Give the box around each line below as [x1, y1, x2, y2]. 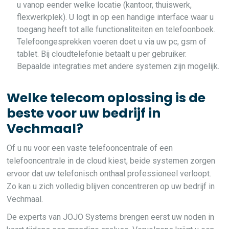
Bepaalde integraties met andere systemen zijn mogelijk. [17, 61, 220, 71]
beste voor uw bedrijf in [7, 104, 161, 122]
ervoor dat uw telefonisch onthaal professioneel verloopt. [7, 169, 212, 178]
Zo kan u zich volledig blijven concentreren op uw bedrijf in [7, 181, 215, 191]
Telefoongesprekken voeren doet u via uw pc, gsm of [17, 37, 207, 47]
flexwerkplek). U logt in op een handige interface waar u [17, 12, 214, 22]
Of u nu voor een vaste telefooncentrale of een [7, 143, 173, 153]
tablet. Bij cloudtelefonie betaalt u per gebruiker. [17, 49, 187, 59]
